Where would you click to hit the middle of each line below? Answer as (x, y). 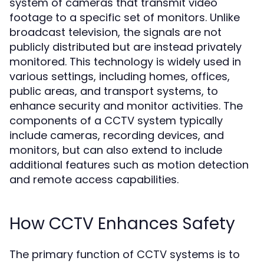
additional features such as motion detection (129, 165)
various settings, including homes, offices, (120, 76)
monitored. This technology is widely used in (125, 62)
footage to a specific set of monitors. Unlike (125, 17)
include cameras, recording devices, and (117, 135)
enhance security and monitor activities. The (126, 106)
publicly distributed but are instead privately (126, 47)
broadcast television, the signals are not (115, 32)
